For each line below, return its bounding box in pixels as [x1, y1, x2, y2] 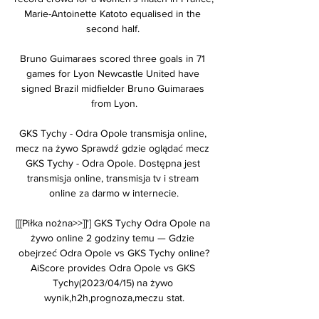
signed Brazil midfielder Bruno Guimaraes [21, 82, 204, 94]
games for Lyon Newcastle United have [26, 67, 199, 79]
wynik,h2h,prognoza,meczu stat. [43, 291, 184, 303]
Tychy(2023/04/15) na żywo [52, 276, 173, 288]
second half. [85, 22, 142, 34]
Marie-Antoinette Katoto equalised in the [24, 7, 201, 19]
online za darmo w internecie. [49, 187, 179, 199]
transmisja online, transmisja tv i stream [26, 172, 199, 184]
